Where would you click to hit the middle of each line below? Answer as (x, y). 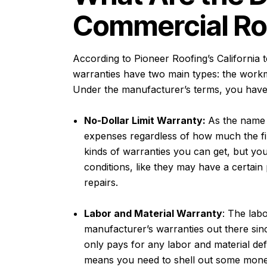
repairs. (103, 182)
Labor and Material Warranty (153, 213)
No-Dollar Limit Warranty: (146, 120)
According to (103, 58)
